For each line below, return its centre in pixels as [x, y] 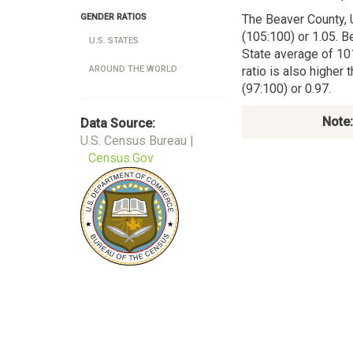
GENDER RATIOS [113, 17]
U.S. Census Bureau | [137, 141]
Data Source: [118, 123]
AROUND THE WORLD [133, 69]
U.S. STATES [114, 41]
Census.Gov [121, 158]
